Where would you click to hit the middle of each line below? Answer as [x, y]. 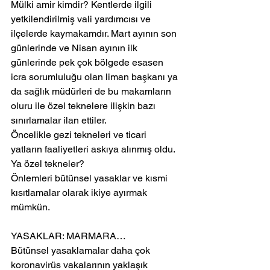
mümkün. [32, 207]
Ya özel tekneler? [48, 164]
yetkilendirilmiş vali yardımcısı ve [82, 19]
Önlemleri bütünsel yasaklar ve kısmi [90, 178]
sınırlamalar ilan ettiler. [59, 121]
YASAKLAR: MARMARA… [68, 236]
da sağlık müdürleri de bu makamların [92, 92]
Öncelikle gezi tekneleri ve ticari [80, 135]
